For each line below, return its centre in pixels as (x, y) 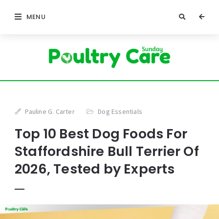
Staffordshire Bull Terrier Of (107, 152)
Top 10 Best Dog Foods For (101, 134)
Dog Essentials (120, 112)
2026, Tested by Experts (95, 169)
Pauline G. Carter (50, 112)
